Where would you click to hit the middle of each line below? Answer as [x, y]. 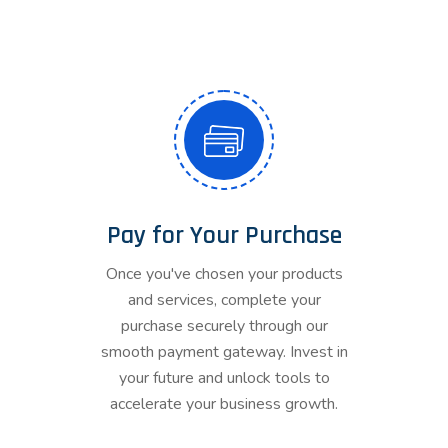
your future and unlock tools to [224, 378]
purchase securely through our [224, 326]
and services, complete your [224, 300]
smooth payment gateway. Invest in [224, 352]
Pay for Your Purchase [224, 235]
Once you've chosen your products [224, 274]
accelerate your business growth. [224, 404]
